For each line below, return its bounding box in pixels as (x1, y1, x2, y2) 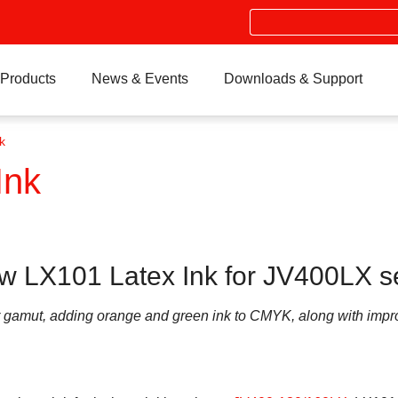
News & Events (91, 71, 188, 86)
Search (249, 6, 290, 20)
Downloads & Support (223, 71, 362, 86)
